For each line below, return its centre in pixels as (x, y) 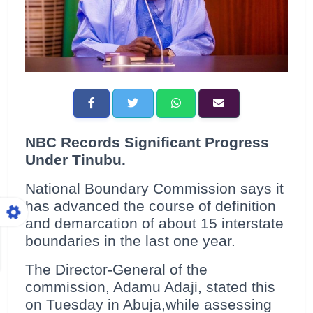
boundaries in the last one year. (130, 241)
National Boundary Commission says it (154, 189)
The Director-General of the (116, 270)
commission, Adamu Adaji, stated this (150, 287)
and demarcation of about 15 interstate (154, 224)
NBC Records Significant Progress (147, 143)
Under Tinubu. (75, 160)
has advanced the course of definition (151, 206)
